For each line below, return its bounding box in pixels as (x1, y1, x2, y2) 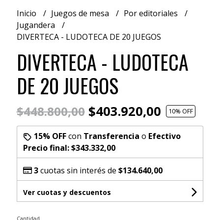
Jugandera (16, 19, 57, 30)
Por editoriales (123, 7, 180, 19)
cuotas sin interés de (38, 165, 118, 176)
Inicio (16, 7, 38, 19)
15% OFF (33, 130, 66, 141)
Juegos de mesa (51, 7, 111, 19)
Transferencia (83, 130, 139, 141)
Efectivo (148, 130, 181, 141)
